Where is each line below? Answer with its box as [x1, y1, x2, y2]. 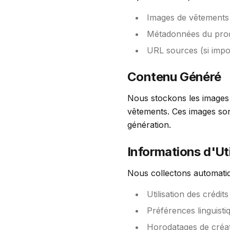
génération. [127, 120, 171, 130]
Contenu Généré [127, 69, 221, 84]
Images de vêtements [147, 12, 229, 23]
